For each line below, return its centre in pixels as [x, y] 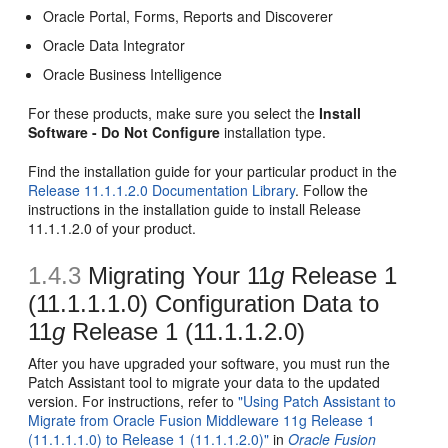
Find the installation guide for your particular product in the [213, 170]
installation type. [273, 131]
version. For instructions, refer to [133, 400]
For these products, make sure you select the [174, 112]
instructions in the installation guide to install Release [195, 208]
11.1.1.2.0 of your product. [112, 227]
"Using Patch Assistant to [317, 400]
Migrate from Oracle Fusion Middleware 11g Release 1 [202, 419]
